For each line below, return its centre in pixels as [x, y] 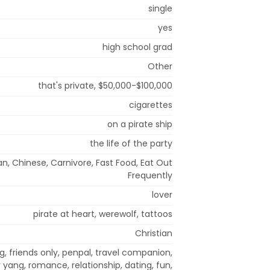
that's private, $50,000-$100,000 [105, 85]
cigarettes [151, 105]
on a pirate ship [140, 124]
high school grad [137, 47]
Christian [154, 233]
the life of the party [131, 143]
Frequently [150, 175]
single [160, 8]
